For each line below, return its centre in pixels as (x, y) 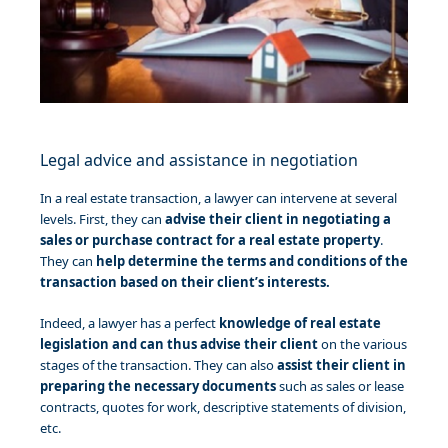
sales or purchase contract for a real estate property (210, 240)
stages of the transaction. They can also (158, 365)
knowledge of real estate (300, 323)
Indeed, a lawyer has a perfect (129, 323)
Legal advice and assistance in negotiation (199, 160)
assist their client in (341, 365)
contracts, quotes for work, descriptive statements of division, (223, 407)
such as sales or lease (340, 386)
